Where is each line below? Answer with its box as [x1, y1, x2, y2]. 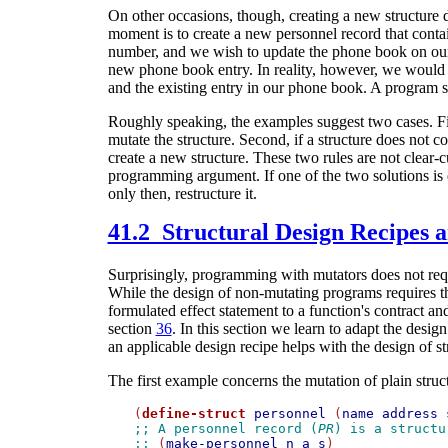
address [381, 406, 438, 422]
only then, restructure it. [107, 185, 257, 203]
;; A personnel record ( [133, 421, 318, 437]
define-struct [141, 406, 246, 422]
